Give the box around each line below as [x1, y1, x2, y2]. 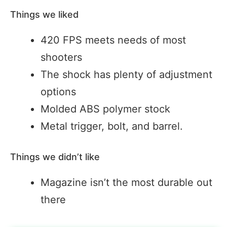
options [41, 86, 76, 98]
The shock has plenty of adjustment [41, 68, 212, 81]
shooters [41, 51, 82, 64]
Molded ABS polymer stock [41, 103, 170, 116]
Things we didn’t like [10, 152, 100, 163]
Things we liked [10, 9, 79, 20]
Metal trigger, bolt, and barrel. [41, 120, 183, 133]
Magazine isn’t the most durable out [41, 176, 212, 189]
